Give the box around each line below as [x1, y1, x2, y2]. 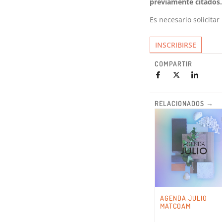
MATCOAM [160, 202, 191, 211]
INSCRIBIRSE [155, 40, 196, 50]
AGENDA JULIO [160, 194, 207, 203]
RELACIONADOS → [155, 99, 214, 108]
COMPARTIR [155, 59, 192, 68]
